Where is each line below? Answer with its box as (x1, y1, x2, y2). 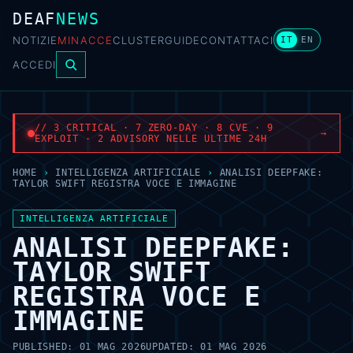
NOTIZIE (13, 33, 58, 46)
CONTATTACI (200, 33, 273, 46)
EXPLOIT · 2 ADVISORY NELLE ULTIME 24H (35, 133, 267, 144)
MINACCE (58, 33, 113, 46)
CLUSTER (112, 33, 165, 46)
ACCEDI (13, 58, 57, 71)
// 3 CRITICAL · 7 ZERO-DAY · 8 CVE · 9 (35, 122, 273, 133)
